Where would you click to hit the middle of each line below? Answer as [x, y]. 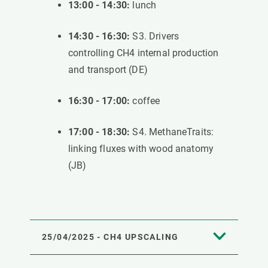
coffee [145, 100]
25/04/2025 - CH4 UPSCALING [110, 237]
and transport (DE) [108, 69]
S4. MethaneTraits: [172, 132]
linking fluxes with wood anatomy [141, 148]
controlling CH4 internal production [144, 53]
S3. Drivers [155, 36]
